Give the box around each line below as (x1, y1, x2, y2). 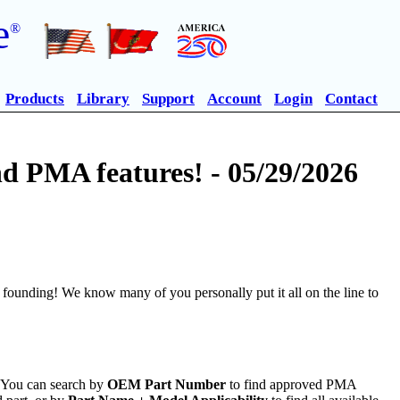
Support (142, 90, 195, 107)
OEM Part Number (107, 376, 227, 392)
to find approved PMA (226, 376, 357, 392)
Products (5, 90, 64, 107)
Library (77, 90, 129, 107)
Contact (325, 90, 378, 107)
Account (207, 90, 262, 107)
